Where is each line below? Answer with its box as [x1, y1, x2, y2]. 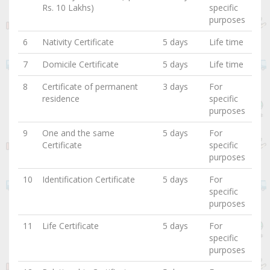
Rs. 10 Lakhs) [42, 2, 94, 14]
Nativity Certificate [42, 36, 114, 48]
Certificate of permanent [42, 81, 138, 93]
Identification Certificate [42, 174, 135, 186]
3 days [163, 81, 188, 93]
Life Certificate [42, 220, 99, 232]
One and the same [42, 127, 115, 139]
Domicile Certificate [42, 58, 119, 71]
